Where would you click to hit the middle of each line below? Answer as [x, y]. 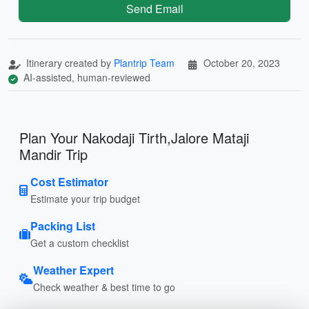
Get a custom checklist [80, 242]
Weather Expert [73, 270]
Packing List [63, 226]
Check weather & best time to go [104, 287]
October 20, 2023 [242, 62]
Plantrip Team [144, 62]
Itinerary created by [69, 62]
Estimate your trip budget [85, 198]
